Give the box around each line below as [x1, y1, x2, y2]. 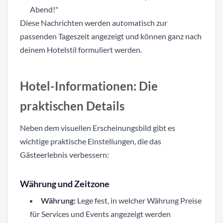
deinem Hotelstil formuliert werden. [20, 44, 142, 54]
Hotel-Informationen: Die [20, 78, 158, 93]
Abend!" [30, 4, 58, 14]
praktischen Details [20, 98, 124, 113]
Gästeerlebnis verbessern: [20, 149, 109, 159]
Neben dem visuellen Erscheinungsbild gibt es [20, 122, 175, 132]
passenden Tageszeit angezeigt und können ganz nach [20, 31, 202, 41]
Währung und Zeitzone [20, 178, 110, 189]
